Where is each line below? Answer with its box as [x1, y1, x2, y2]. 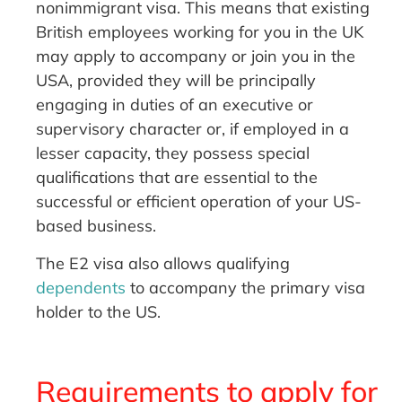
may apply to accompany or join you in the [36, 46, 356, 67]
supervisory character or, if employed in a [36, 118, 350, 140]
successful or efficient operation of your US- [36, 191, 363, 213]
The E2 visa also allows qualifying [36, 252, 291, 274]
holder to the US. [36, 301, 162, 322]
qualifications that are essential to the [36, 167, 319, 188]
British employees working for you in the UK [36, 22, 364, 43]
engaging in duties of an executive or [36, 94, 314, 116]
